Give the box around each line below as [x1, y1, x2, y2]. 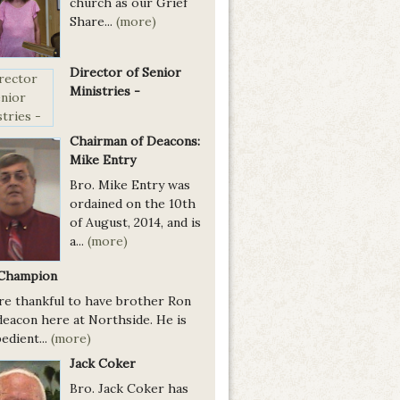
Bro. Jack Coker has [70, 380, 188, 397]
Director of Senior [70, 63, 181, 80]
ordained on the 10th [70, 195, 196, 212]
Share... [70, 13, 116, 30]
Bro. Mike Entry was [70, 176, 190, 193]
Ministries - [70, 82, 140, 99]
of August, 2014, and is [70, 213, 201, 230]
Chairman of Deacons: [70, 132, 200, 149]
